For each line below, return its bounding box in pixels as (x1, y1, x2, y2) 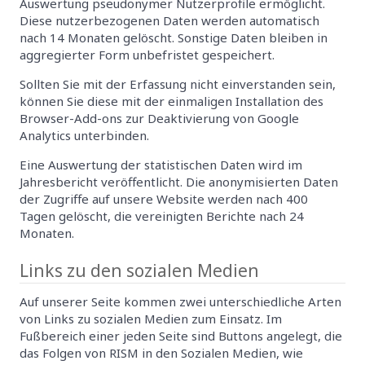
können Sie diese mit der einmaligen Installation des (20, 92, 323, 109)
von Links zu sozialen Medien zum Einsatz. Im (20, 310, 282, 327)
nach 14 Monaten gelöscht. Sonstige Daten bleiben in (20, 29, 328, 46)
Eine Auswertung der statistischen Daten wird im (20, 156, 302, 173)
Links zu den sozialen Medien (20, 258, 259, 282)
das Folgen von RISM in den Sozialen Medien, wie (20, 344, 303, 361)
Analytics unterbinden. (20, 126, 149, 143)
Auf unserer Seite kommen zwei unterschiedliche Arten (20, 292, 341, 310)
